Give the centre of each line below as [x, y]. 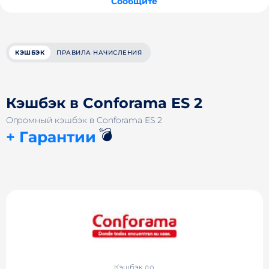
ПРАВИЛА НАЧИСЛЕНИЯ [99, 53]
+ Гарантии [51, 137]
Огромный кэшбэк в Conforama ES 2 [84, 120]
